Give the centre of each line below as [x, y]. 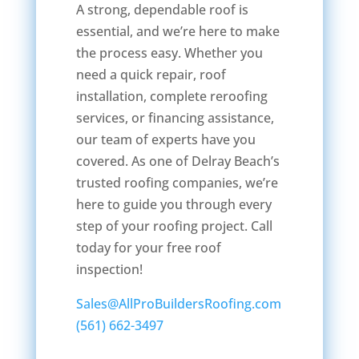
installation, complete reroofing [171, 96]
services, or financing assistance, [175, 117]
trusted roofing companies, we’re [177, 182]
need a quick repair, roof [151, 74]
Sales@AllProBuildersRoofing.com [178, 303]
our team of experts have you [165, 139]
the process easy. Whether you [169, 52]
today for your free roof [148, 247]
